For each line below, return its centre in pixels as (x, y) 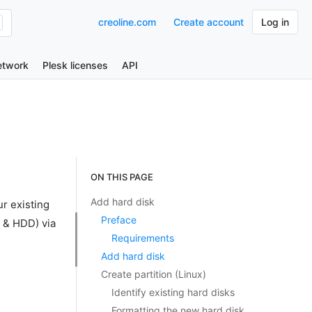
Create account (209, 22)
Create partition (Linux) (153, 274)
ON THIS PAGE (122, 177)
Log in (275, 22)
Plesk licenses (75, 65)
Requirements (142, 238)
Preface (118, 220)
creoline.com (127, 22)
